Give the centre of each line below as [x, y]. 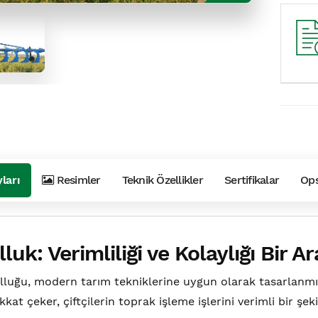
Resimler [77, 180]
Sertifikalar [252, 180]
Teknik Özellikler [162, 180]
